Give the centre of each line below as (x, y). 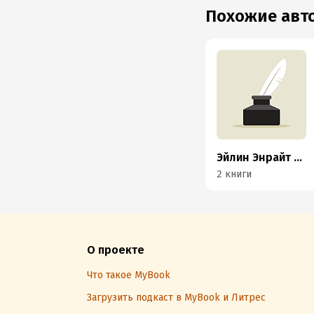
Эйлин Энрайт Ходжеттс (298, 157)
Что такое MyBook (129, 275)
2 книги (234, 174)
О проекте (116, 250)
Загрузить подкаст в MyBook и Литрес (176, 298)
